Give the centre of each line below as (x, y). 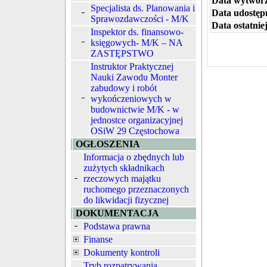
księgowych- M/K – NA (136, 43)
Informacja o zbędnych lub (134, 157)
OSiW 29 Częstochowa (135, 131)
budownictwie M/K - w (135, 109)
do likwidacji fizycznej (126, 200)
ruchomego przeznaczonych (136, 189)
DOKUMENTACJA (117, 213)
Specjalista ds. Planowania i (143, 8)
